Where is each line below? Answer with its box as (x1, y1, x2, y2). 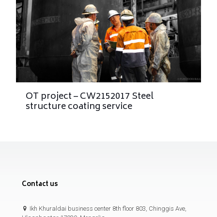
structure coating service (26, 99, 132, 115)
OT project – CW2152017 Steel (26, 89, 154, 105)
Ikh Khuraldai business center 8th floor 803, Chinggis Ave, (28, 204, 186, 212)
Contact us (22, 179, 58, 190)
